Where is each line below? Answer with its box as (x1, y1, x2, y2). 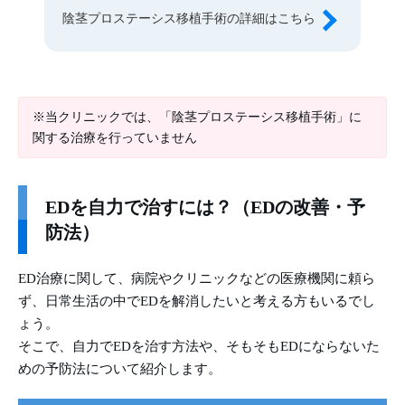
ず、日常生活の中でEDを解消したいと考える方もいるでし (18, 294, 375, 309)
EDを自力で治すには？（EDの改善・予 (45, 197, 365, 218)
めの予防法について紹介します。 (18, 362, 221, 377)
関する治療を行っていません (33, 131, 197, 146)
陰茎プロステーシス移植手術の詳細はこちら (62, 12, 316, 26)
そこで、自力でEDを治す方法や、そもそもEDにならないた (18, 339, 380, 354)
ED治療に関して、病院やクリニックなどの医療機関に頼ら (18, 271, 375, 287)
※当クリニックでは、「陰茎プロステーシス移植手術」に (33, 110, 362, 125)
